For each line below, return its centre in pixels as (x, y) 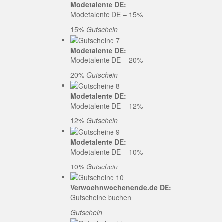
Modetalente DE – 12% (107, 106)
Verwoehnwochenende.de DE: (121, 187)
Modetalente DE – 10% (107, 151)
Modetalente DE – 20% (107, 60)
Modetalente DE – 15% (107, 14)
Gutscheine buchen (101, 197)
